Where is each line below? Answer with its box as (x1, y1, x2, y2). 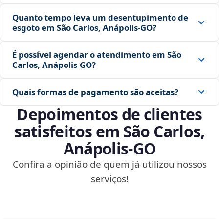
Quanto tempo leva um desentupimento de (12, 12, 188, 23)
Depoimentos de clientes (17, 104, 202, 125)
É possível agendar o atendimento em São (12, 49, 181, 61)
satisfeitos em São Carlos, (14, 121, 205, 142)
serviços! (90, 173, 129, 186)
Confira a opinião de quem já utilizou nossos (12, 158, 207, 171)
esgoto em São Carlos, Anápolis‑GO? (12, 22, 156, 34)
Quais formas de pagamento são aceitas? (12, 86, 178, 98)
